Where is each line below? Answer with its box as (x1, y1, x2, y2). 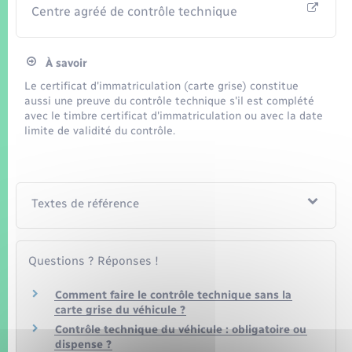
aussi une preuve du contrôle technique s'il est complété (24, 94, 315, 108)
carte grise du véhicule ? (55, 302, 185, 317)
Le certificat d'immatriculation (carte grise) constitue (24, 79, 299, 93)
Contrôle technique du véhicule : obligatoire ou (55, 322, 306, 336)
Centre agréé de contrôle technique (31, 4, 238, 20)
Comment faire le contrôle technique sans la (55, 288, 291, 302)
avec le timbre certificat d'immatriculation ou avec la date (24, 109, 324, 123)
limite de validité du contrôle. (24, 124, 176, 138)
